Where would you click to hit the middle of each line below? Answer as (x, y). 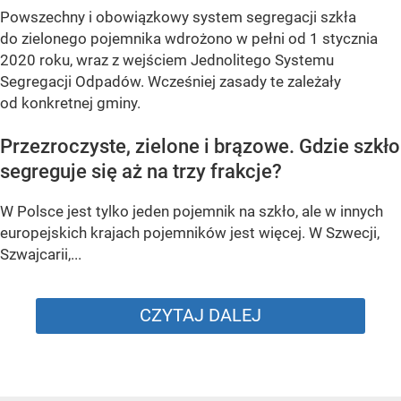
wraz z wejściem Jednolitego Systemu (203, 60)
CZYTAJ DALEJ (200, 316)
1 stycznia (344, 38)
